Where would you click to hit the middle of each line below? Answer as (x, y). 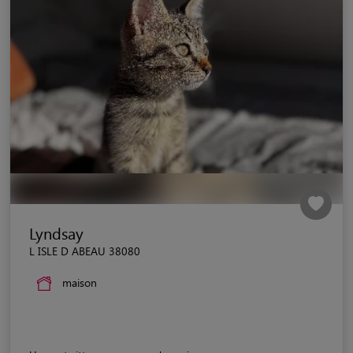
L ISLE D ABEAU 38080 (85, 251)
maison (80, 282)
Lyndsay (56, 232)
